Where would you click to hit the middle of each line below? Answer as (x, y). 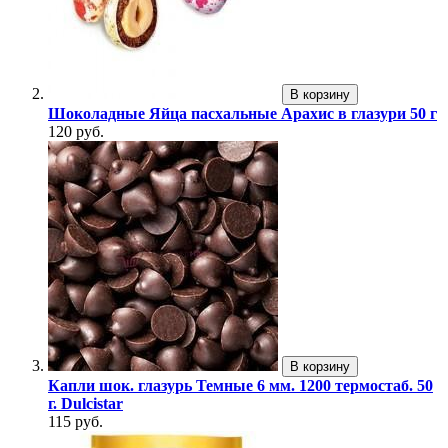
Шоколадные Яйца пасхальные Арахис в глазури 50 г (242, 114)
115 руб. (75, 422)
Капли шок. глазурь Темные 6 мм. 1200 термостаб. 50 (240, 386)
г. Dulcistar (85, 404)
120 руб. (76, 132)
